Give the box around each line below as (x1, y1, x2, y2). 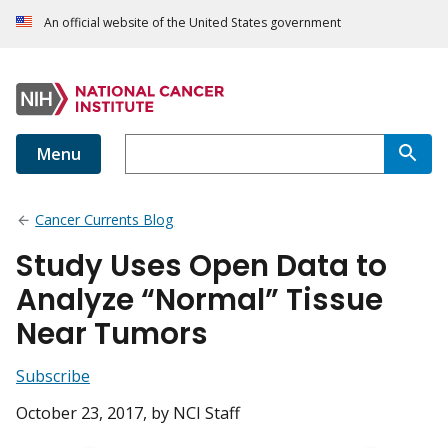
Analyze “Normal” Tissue (16, 279, 383, 321)
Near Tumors (16, 313, 208, 355)
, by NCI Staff (143, 402, 240, 425)
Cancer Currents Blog (35, 210, 175, 230)
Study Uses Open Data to (16, 245, 387, 287)
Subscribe (16, 365, 90, 388)
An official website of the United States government (44, 14, 341, 32)
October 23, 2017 (16, 402, 143, 425)
